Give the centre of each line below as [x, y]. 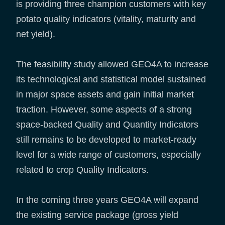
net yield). [37, 34]
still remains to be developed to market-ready [106, 139]
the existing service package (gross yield [97, 215]
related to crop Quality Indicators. [84, 170]
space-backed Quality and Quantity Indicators [107, 124]
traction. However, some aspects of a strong [104, 109]
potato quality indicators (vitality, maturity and [106, 19]
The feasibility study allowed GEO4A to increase [112, 64]
